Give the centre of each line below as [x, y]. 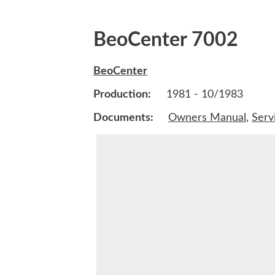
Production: [122, 95]
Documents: [125, 118]
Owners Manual [207, 118]
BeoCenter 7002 [166, 40]
